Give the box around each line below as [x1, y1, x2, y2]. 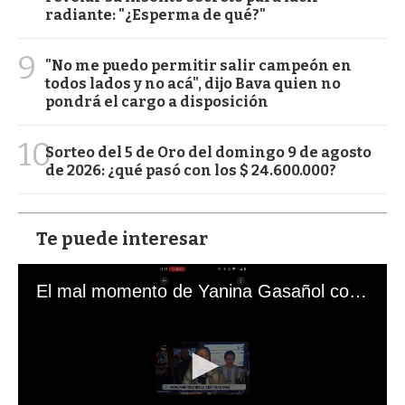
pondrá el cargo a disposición [45, 92, 268, 110]
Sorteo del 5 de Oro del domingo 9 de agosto [45, 143, 372, 161]
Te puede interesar [36, 227, 208, 250]
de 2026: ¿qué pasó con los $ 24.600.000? [45, 161, 336, 179]
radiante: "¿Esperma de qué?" [45, 5, 266, 24]
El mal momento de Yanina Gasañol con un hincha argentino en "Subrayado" [349, 280, 367, 301]
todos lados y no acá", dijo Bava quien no [45, 74, 341, 92]
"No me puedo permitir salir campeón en [45, 56, 352, 74]
